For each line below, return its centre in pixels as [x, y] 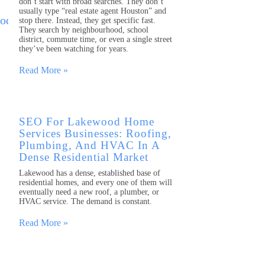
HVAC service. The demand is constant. [85, 202]
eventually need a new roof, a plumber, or [89, 192]
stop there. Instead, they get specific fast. [87, 21]
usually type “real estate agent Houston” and [93, 11]
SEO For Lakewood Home [87, 122]
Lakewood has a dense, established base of [90, 173]
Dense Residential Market [84, 157]
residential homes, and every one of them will [96, 183]
